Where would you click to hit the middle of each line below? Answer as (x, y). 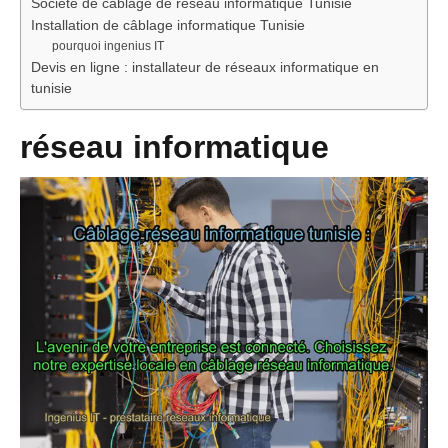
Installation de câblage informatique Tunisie (168, 26)
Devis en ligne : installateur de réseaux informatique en (205, 68)
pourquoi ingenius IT (108, 46)
